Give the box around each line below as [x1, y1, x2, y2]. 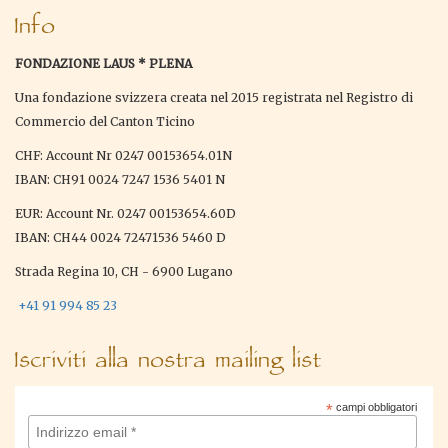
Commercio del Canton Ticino [15, 114, 195, 130]
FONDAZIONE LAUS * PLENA [15, 56, 192, 72]
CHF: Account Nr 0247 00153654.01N [15, 148, 232, 164]
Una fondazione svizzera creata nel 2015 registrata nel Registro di [15, 90, 413, 106]
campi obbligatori [332, 401, 417, 414]
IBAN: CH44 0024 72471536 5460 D [15, 230, 226, 246]
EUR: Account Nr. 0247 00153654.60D [15, 206, 236, 222]
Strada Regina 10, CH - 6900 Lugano [15, 264, 233, 280]
